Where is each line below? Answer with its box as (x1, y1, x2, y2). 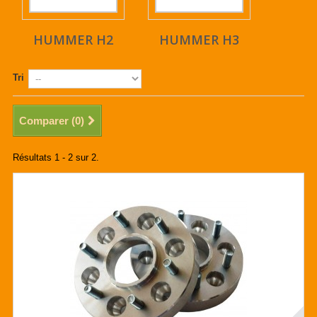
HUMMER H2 (33, 31, 113, 49)
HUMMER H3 (159, 31, 239, 49)
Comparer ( (19, 115, 75, 127)
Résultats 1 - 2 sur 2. (13, 152, 99, 163)
